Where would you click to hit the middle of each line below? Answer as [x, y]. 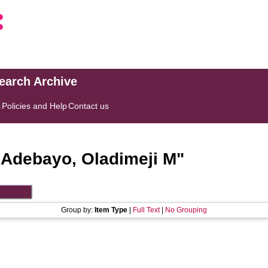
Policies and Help [35, 106]
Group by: [78, 210]
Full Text [146, 210]
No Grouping [186, 210]
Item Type [111, 210]
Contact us [89, 106]
